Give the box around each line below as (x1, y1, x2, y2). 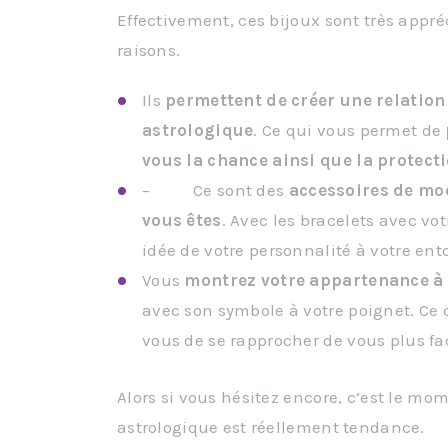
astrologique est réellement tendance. (117, 417, 425, 437)
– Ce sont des (142, 180, 289, 201)
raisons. (117, 40, 181, 61)
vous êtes (142, 210, 222, 231)
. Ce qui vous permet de (253, 120, 446, 141)
